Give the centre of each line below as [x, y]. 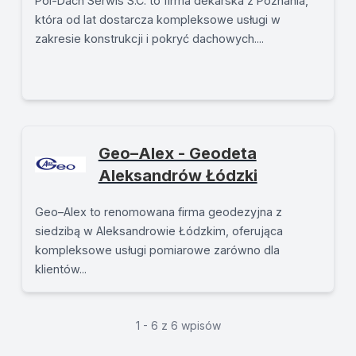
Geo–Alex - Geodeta [177, 153]
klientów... [60, 269]
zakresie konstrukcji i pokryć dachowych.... [149, 39]
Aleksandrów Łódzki [178, 176]
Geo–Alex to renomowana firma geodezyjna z [158, 212]
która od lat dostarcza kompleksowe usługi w [157, 19]
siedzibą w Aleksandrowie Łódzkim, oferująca [159, 231]
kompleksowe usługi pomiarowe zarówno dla [157, 250]
